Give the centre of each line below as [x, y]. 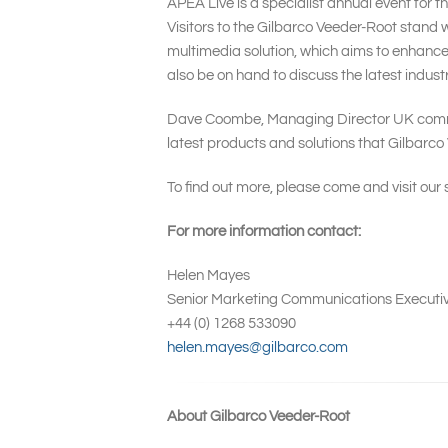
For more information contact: [264, 232]
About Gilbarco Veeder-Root [258, 417]
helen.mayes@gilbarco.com [257, 348]
